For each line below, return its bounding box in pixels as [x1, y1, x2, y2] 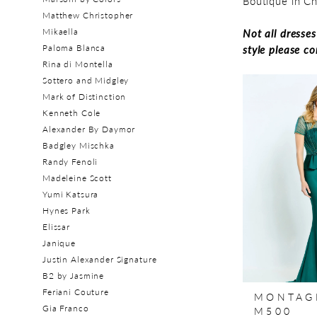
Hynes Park [42, 204, 91, 217]
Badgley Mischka [42, 139, 115, 152]
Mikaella [42, 25, 79, 38]
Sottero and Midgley [42, 74, 129, 87]
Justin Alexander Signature [42, 253, 157, 266]
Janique [42, 237, 76, 250]
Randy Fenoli [42, 156, 98, 168]
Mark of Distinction [42, 91, 127, 103]
